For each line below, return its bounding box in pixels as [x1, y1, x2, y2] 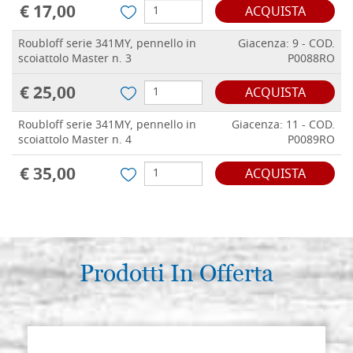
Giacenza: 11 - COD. [232, 117, 335, 136]
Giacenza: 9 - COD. [238, 35, 335, 54]
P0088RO [288, 50, 335, 69]
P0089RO [288, 132, 335, 150]
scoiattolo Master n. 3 [18, 50, 132, 69]
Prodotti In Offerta [80, 258, 273, 290]
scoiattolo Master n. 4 [18, 132, 132, 150]
